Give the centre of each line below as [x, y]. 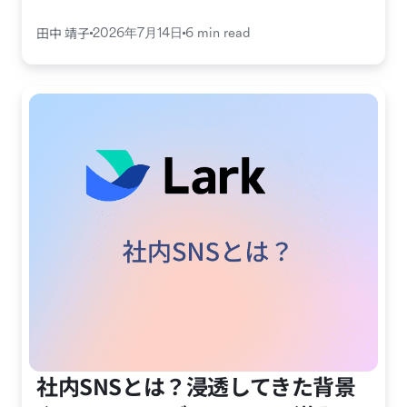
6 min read [218, 34]
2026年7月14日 [138, 34]
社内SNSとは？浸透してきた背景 [196, 386]
